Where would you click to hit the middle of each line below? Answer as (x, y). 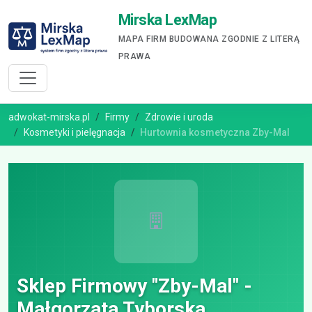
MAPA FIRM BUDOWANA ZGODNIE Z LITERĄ (209, 39)
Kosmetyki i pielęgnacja (75, 132)
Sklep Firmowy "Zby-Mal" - (134, 286)
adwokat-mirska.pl (49, 117)
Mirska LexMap (167, 20)
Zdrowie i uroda (179, 117)
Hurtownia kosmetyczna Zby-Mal (215, 132)
